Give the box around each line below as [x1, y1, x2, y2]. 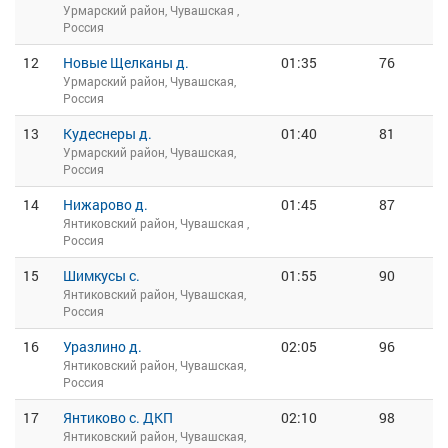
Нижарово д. [63, 195, 148, 214]
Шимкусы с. [63, 266, 140, 285]
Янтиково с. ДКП [63, 408, 173, 427]
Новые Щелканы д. [63, 53, 189, 72]
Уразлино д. [63, 337, 142, 356]
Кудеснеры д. [63, 124, 152, 143]
